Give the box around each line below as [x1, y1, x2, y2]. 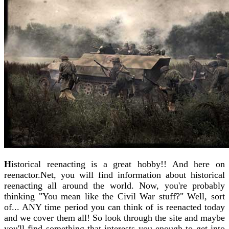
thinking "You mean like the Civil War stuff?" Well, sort [4, 191, 225, 202]
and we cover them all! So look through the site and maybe [4, 213, 225, 223]
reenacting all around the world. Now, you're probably [4, 180, 225, 191]
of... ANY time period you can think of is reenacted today [4, 202, 225, 213]
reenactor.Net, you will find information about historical [4, 170, 225, 180]
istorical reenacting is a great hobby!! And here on [11, 159, 225, 170]
